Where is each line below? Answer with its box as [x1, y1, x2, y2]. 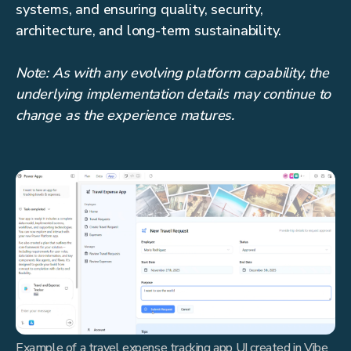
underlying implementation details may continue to [16, 85, 331, 104]
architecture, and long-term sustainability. [16, 21, 282, 41]
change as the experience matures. [16, 106, 235, 125]
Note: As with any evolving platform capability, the [16, 63, 329, 83]
